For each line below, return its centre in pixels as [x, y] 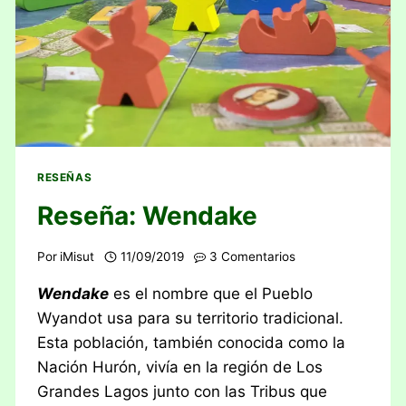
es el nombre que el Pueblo [211, 293]
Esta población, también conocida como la [192, 342]
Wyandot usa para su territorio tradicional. [191, 318]
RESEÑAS [65, 178]
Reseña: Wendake [148, 216]
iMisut [77, 256]
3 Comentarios [253, 256]
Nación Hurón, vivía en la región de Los [180, 367]
